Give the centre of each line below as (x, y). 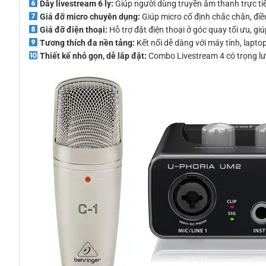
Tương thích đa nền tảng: (87, 42)
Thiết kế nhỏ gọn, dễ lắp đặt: (93, 56)
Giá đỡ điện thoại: (73, 29)
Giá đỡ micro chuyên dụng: (90, 16)
